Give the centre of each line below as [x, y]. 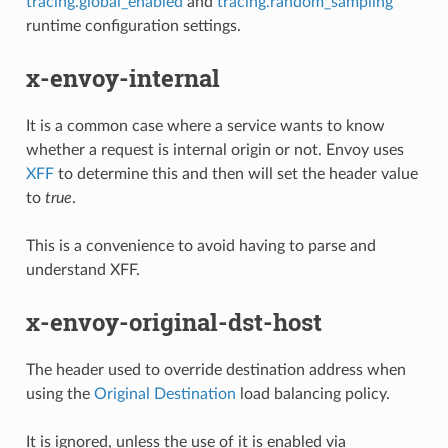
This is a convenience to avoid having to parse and [200, 246]
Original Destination [164, 394]
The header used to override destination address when [215, 370]
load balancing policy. [312, 394]
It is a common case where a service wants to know [205, 126]
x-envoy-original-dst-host [173, 322]
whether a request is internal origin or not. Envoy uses [214, 150]
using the [59, 394]
